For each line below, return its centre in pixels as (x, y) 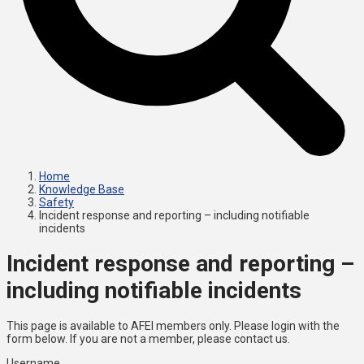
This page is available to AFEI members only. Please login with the (173, 325)
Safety (56, 203)
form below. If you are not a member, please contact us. (148, 338)
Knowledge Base (82, 190)
